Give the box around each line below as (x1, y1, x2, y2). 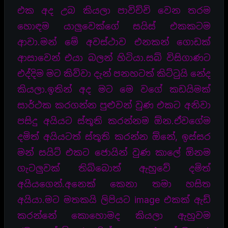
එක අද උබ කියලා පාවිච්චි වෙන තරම (17, 5, 211, 16)
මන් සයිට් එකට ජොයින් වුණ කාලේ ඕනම (17, 147, 211, 158)
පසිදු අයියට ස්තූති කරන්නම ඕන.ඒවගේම (17, 115, 211, 126)
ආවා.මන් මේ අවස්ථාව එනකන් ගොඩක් (17, 36, 211, 47)
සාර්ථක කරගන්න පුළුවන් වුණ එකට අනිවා (17, 99, 211, 110)
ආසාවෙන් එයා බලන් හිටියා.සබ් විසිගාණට (17, 52, 211, 63)
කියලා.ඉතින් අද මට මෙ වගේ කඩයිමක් (17, 83, 211, 95)
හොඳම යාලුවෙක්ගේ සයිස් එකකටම (17, 20, 211, 32)
